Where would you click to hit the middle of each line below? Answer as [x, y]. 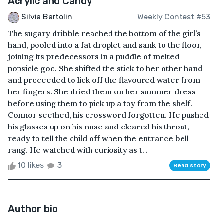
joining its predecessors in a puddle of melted [94, 56]
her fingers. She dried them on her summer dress [102, 91]
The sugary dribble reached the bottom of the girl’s [104, 33]
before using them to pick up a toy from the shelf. [100, 103]
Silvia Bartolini [48, 17]
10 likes [31, 165]
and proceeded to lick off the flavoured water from [104, 80]
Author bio [33, 209]
